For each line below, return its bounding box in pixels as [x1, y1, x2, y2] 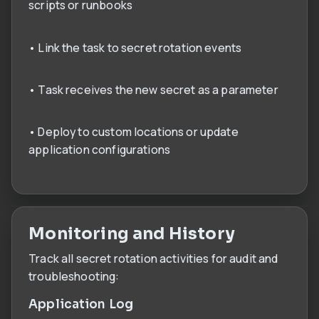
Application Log [28, 296, 134, 312]
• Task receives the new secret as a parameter [28, 81, 278, 98]
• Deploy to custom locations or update [28, 124, 239, 140]
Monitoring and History [28, 222, 235, 244]
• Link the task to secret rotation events [28, 39, 242, 56]
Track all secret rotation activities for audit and [28, 250, 278, 266]
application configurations [28, 142, 170, 158]
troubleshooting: [28, 268, 120, 284]
